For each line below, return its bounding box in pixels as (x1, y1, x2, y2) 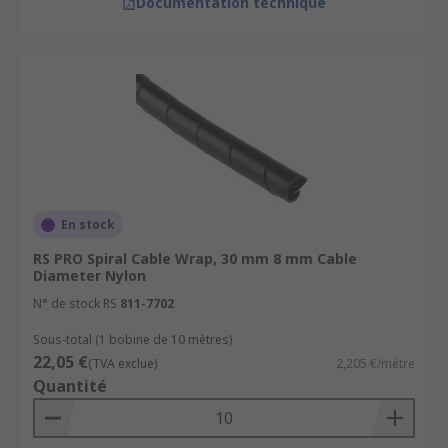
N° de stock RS (33, 295, 117, 312)
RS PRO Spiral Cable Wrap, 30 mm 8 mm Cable (33, 249, 357, 268)
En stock (61, 216, 115, 233)
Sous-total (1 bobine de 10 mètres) (33, 331, 232, 348)
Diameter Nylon (33, 266, 146, 285)
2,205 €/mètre (336, 355, 415, 372)
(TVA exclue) (88, 355, 157, 372)
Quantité (33, 375, 107, 397)
